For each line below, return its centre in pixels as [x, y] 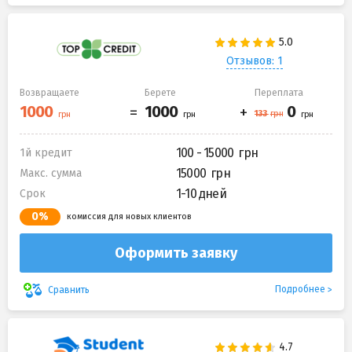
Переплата [279, 93]
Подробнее [300, 290]
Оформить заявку [176, 253]
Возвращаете [49, 93]
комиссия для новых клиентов [129, 217]
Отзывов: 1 [254, 60]
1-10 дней [201, 194]
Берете [160, 93]
